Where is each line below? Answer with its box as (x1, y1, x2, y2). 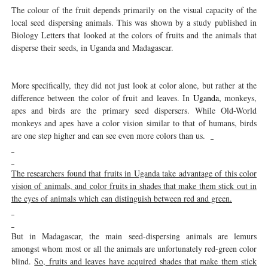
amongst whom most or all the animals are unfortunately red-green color (11, 243, 257, 255)
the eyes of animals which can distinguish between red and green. (11, 193, 232, 205)
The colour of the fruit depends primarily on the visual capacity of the (11, 4, 257, 16)
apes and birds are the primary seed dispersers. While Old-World (11, 105, 257, 117)
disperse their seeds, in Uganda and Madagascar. (11, 42, 176, 54)
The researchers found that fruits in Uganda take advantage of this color (11, 167, 257, 179)
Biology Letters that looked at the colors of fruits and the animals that (11, 29, 257, 41)
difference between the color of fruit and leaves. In (11, 92, 193, 104)
